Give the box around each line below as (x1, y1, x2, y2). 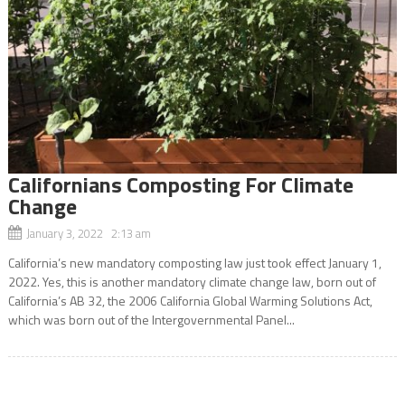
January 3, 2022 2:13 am (25, 223, 151, 242)
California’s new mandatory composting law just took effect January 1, (7, 252, 381, 272)
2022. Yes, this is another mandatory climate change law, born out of (7, 271, 376, 291)
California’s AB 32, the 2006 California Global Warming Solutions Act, (7, 290, 372, 310)
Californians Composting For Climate (7, 167, 353, 201)
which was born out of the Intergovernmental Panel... (7, 309, 295, 329)
